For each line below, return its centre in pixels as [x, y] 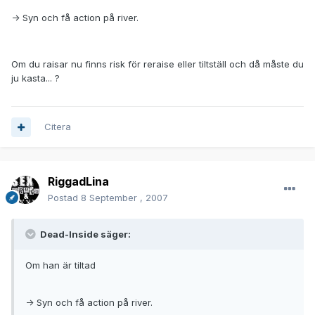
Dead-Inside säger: [84, 234]
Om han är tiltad [60, 265]
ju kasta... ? [36, 78]
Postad [64, 198]
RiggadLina [78, 182]
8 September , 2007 [124, 198]
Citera [58, 127]
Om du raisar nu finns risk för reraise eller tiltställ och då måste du [157, 64]
